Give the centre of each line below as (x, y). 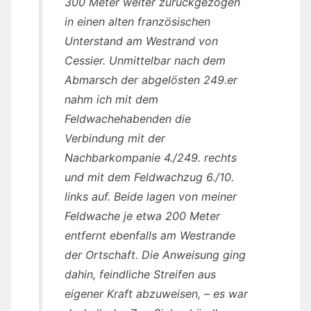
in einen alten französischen (137, 22)
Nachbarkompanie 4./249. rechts (151, 158)
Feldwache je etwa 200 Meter (142, 216)
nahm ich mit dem (111, 100)
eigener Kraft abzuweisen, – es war (156, 294)
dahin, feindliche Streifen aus (140, 275)
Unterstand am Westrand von (141, 41)
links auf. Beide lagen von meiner (151, 197)
